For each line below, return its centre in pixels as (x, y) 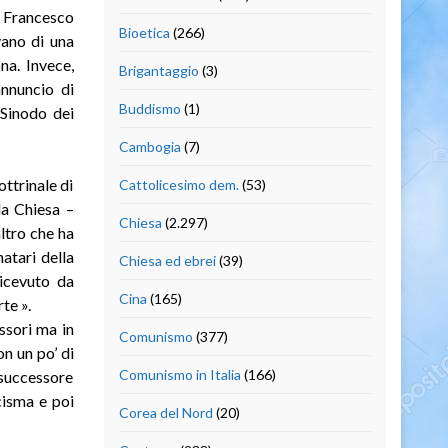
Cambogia (149, 146)
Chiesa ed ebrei (167, 260)
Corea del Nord (165, 412)
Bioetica (144, 32)
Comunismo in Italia (179, 374)
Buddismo (149, 108)
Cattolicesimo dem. (178, 184)
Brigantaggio (158, 70)
